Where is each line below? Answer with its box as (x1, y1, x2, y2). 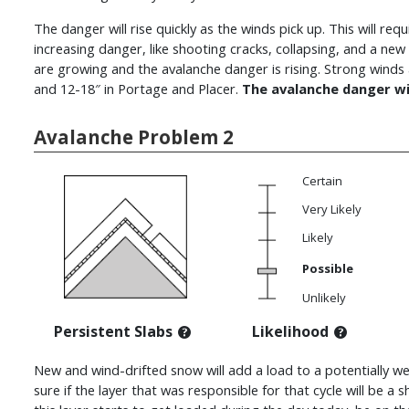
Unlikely (302, 289, 346, 307)
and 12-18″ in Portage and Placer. (34, 79, 242, 99)
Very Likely (302, 201, 362, 218)
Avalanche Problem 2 (34, 124, 234, 151)
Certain (302, 173, 342, 190)
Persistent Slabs (54, 321, 173, 342)
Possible (302, 260, 353, 278)
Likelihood (252, 321, 329, 342)
